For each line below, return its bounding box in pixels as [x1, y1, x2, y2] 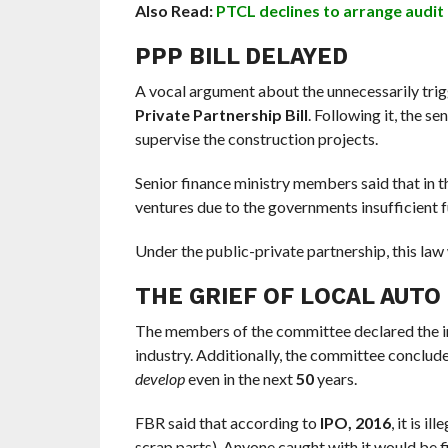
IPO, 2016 [319, 413, 391, 433]
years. [313, 369, 357, 389]
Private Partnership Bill [134, 105, 308, 125]
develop [134, 369, 185, 389]
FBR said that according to [134, 413, 320, 433]
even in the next [184, 369, 296, 389]
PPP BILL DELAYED [134, 43, 348, 70]
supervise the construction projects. [134, 129, 378, 149]
